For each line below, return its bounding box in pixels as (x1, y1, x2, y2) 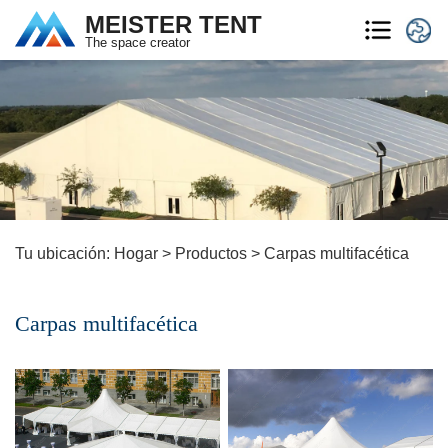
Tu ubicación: (15, 245, 114, 262)
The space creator (85, 35, 190, 50)
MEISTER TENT (85, 11, 262, 38)
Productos (175, 245, 247, 262)
